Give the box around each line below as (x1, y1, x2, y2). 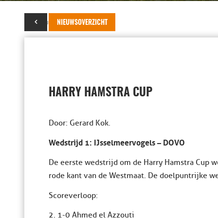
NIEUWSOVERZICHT (57, 19, 108, 26)
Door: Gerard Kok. (49, 118, 110, 128)
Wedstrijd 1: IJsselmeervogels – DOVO (49, 135, 185, 148)
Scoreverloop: (49, 190, 98, 200)
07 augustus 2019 (24, 18, 78, 26)
